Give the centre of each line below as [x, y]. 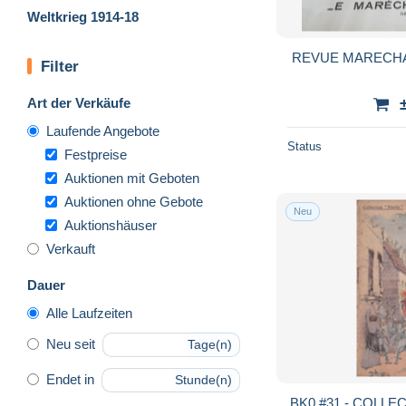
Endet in [70, 380]
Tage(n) [210, 345]
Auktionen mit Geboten [132, 178]
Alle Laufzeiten [89, 313]
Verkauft [71, 248]
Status [304, 146]
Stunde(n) [203, 380]
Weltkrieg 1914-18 [83, 16]
